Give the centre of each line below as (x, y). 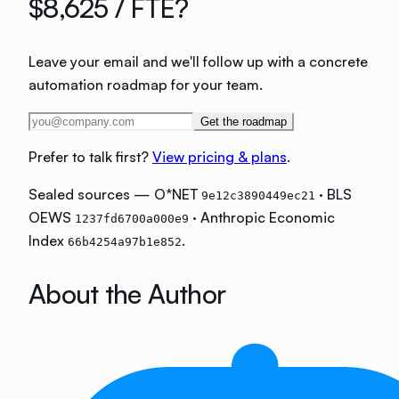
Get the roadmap (244, 122)
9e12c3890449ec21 (258, 196)
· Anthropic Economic (262, 218)
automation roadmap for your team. (146, 85)
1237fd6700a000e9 (132, 219)
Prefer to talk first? (89, 157)
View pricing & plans (220, 157)
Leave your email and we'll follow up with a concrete (198, 62)
